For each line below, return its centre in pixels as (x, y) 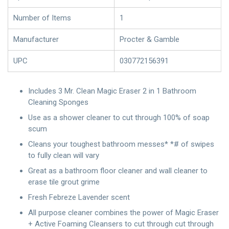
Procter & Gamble (150, 39)
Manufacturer (36, 39)
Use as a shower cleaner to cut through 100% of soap (119, 118)
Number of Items (42, 18)
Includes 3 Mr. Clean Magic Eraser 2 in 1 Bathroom (112, 91)
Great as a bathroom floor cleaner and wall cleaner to (118, 171)
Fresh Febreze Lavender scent (79, 198)
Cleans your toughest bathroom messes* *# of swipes (121, 144)
